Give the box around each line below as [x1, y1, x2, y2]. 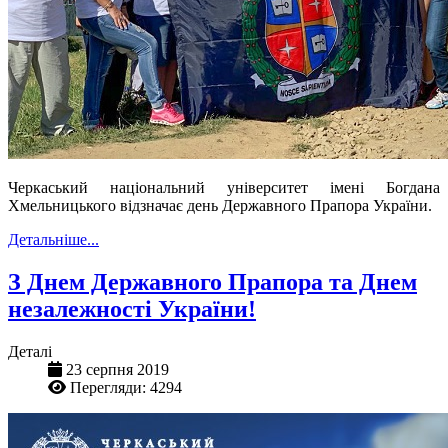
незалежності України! [8, 295, 256, 322]
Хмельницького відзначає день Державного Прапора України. [8, 197, 432, 215]
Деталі [8, 342, 52, 360]
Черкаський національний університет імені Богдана [8, 179, 440, 197]
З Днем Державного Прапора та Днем [8, 268, 417, 295]
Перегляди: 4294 [70, 378, 182, 396]
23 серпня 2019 [66, 360, 169, 378]
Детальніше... [8, 231, 99, 249]
